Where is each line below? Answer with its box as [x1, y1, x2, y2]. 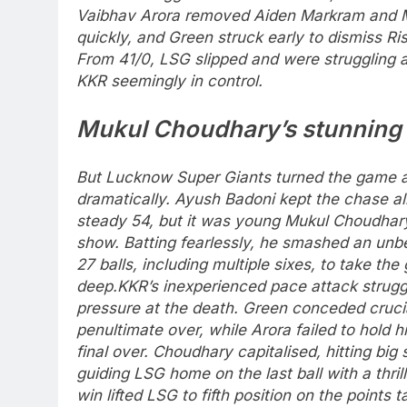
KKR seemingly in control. [76, 71, 263, 90]
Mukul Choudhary [76, 114, 279, 143]
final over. [76, 342, 153, 361]
